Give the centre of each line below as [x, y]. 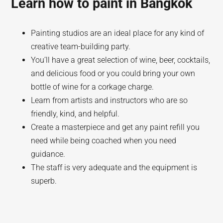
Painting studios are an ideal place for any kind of [118, 33]
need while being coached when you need [104, 141]
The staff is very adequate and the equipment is [114, 167]
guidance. [48, 154]
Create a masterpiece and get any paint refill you [115, 127]
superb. [44, 181]
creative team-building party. [81, 47]
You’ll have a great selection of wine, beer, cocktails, [121, 60]
